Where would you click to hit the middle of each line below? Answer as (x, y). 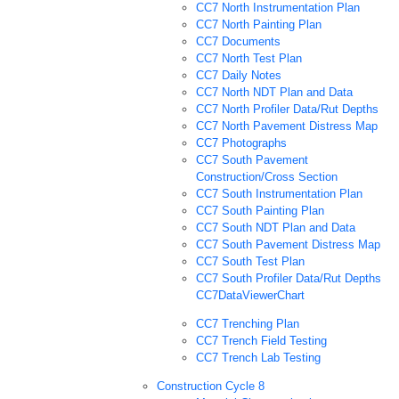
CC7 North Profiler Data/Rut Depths (287, 110)
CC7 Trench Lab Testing (258, 358)
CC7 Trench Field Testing (261, 341)
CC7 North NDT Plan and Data (274, 93)
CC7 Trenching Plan (248, 324)
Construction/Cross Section (267, 177)
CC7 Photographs (241, 143)
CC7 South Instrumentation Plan (279, 194)
